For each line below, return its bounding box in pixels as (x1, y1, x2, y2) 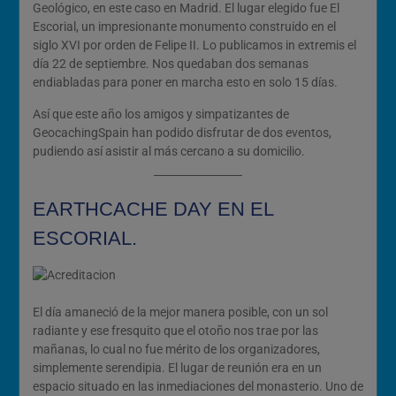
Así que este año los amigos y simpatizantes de (32, 107, 289, 121)
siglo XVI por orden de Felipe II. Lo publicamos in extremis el (32, 38, 356, 52)
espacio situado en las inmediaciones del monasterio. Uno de (32, 379, 363, 393)
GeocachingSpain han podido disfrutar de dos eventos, (32, 126, 331, 140)
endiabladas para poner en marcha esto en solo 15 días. (32, 75, 338, 89)
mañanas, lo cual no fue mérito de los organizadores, (32, 342, 320, 356)
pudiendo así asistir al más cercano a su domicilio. (32, 144, 305, 158)
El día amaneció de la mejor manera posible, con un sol (32, 305, 328, 319)
